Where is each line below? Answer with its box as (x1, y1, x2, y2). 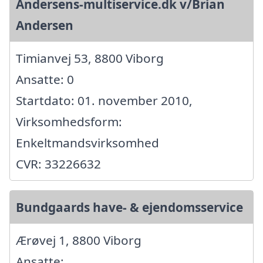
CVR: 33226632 (16, 155, 101, 172)
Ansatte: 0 (16, 70, 74, 87)
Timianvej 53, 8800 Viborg (16, 49, 164, 66)
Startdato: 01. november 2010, (16, 92, 193, 109)
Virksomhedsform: (16, 113, 122, 130)
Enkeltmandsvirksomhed (16, 134, 159, 151)
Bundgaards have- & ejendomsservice (16, 198, 243, 215)
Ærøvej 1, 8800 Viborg (16, 231, 141, 248)
